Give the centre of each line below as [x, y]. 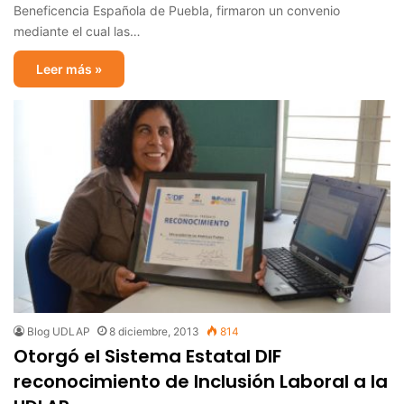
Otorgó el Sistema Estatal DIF [147, 356]
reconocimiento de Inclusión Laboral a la [201, 381]
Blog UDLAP [59, 331]
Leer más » [69, 69]
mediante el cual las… [77, 31]
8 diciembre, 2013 [154, 331]
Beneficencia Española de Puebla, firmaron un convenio [177, 10]
